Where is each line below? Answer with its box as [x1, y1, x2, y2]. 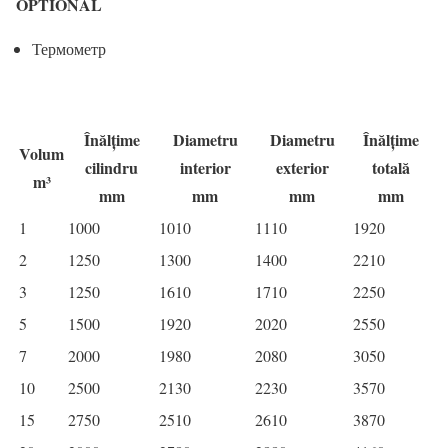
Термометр [32, 38, 106, 59]
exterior [275, 156, 329, 179]
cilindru [85, 156, 138, 179]
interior [179, 156, 231, 179]
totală [372, 156, 410, 179]
